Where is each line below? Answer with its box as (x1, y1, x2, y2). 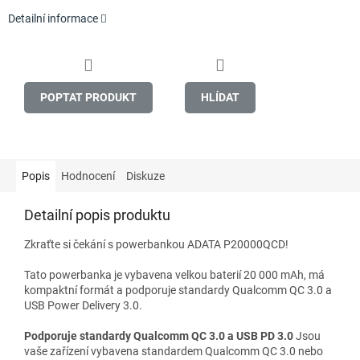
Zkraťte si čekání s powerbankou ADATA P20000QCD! (24, 237, 288, 251)
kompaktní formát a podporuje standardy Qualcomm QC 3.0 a (24, 283, 332, 297)
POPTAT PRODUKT (40, 90, 137, 104)
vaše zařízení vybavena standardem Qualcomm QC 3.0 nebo (24, 344, 323, 358)
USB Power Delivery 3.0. (24, 298, 142, 312)
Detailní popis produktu (24, 206, 170, 223)
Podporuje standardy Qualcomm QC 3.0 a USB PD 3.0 (24, 329, 293, 342)
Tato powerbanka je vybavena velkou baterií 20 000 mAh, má (24, 268, 325, 281)
